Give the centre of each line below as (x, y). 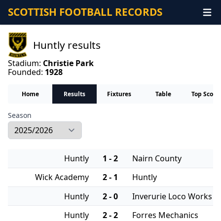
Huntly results (67, 45)
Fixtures (119, 94)
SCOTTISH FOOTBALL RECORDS (85, 12)
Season (20, 115)
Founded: (26, 72)
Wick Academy (62, 177)
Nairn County (157, 159)
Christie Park (68, 63)
